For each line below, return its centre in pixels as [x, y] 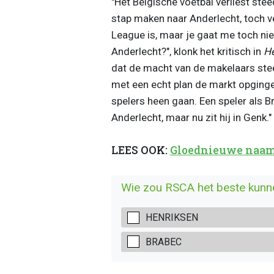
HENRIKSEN [172, 218]
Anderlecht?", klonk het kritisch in [187, 51]
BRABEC [163, 242]
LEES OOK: [140, 150]
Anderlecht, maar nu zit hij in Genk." [191, 117]
